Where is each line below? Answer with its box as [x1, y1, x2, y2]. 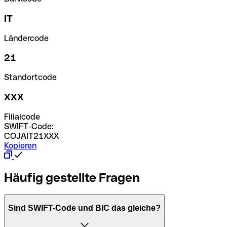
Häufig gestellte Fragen [4, 170, 140, 184]
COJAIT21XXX [4, 131, 59, 141]
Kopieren [4, 140, 36, 150]
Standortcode [4, 72, 57, 83]
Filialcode [4, 111, 40, 122]
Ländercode [4, 33, 49, 43]
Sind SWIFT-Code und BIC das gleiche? [8, 204, 161, 213]
